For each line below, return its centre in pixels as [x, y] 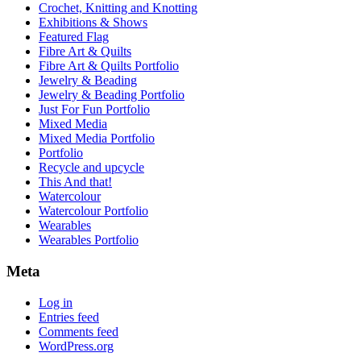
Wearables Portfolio [89, 240]
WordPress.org [76, 346]
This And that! [75, 182]
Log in [56, 302]
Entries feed [69, 317]
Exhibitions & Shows [93, 23]
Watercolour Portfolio [93, 211]
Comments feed [79, 331]
